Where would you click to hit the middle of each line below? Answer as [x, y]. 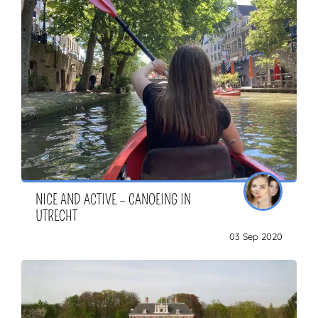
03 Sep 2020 [256, 237]
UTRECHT [56, 216]
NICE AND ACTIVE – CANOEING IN [113, 200]
